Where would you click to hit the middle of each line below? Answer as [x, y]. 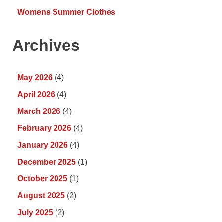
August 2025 [41, 196]
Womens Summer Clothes [66, 12]
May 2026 [35, 78]
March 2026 [39, 111]
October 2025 [42, 179]
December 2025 [47, 162]
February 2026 [44, 128]
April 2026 [36, 95]
